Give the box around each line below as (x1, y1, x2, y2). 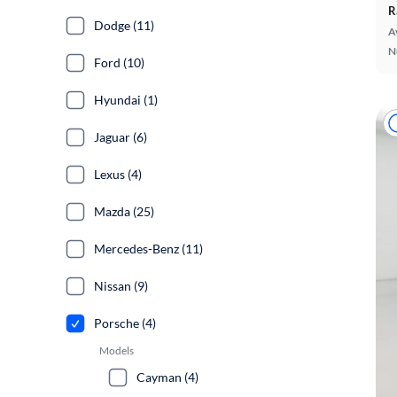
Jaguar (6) (94, 129, 147, 144)
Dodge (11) (94, 18, 154, 33)
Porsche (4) (94, 315, 156, 331)
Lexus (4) (94, 167, 142, 182)
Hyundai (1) (94, 92, 158, 107)
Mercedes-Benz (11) (94, 241, 203, 256)
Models (99, 344, 134, 357)
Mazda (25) (94, 204, 154, 219)
